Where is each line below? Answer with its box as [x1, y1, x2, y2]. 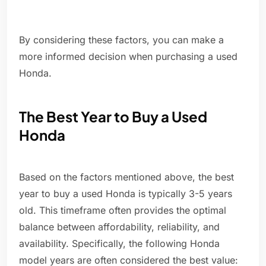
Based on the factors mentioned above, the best [19, 171, 234, 183]
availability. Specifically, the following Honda [19, 237, 220, 250]
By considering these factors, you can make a [19, 34, 224, 46]
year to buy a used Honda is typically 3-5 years [19, 188, 232, 200]
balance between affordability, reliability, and [19, 221, 220, 233]
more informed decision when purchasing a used [19, 50, 237, 63]
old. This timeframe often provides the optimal [19, 204, 226, 217]
